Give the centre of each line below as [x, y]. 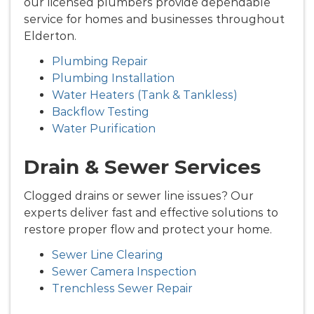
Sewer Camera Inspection [124, 271]
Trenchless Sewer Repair [122, 288]
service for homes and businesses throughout [154, 19]
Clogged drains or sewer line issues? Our [139, 196]
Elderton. [50, 36]
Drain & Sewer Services [142, 166]
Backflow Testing [101, 111]
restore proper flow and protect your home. [148, 229]
